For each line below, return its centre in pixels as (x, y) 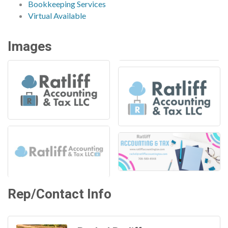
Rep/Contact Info (60, 194)
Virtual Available (57, 16)
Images (30, 47)
